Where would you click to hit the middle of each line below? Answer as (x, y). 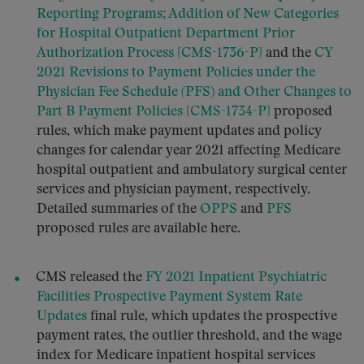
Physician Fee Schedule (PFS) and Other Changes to (194, 92)
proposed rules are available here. (139, 229)
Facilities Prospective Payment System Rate (169, 297)
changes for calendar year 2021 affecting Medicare (188, 151)
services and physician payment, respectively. (173, 190)
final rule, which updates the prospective (212, 316)
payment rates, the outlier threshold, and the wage (189, 336)
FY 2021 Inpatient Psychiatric (234, 277)
